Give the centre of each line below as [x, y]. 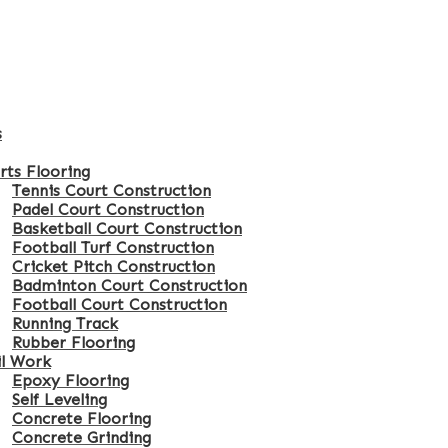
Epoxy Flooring [70, 380]
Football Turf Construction [113, 247]
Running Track [65, 323]
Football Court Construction [119, 304]
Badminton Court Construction [129, 285]
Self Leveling [59, 399]
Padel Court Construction [108, 209]
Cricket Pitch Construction [113, 266]
